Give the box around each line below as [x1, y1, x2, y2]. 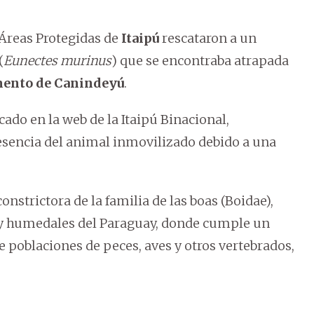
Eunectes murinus [4, 53, 111, 69]
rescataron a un [159, 30, 257, 47]
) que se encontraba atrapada [111, 53, 289, 69]
